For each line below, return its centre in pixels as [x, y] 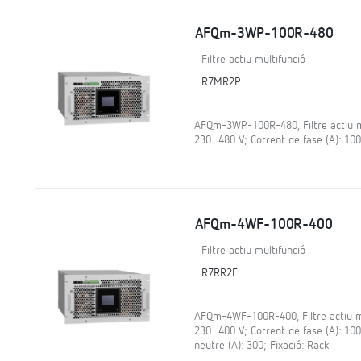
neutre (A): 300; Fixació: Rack [261, 346]
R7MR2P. [222, 82]
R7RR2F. [220, 273]
